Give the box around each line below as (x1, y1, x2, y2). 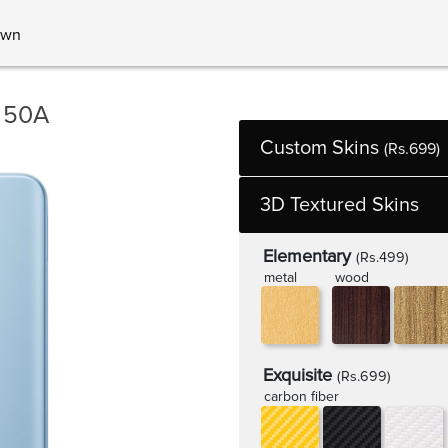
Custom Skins (260, 136, 384, 160)
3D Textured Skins (260, 193, 419, 217)
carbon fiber (264, 388, 340, 406)
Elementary (263, 244, 356, 267)
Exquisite (263, 364, 337, 387)
